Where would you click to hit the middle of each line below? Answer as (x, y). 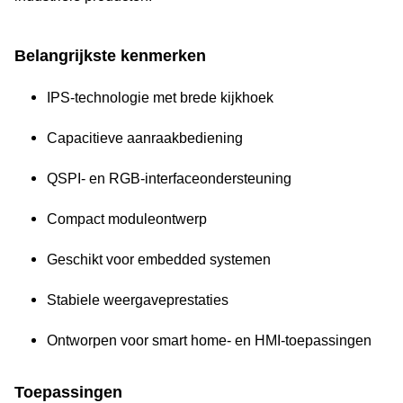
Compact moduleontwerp (127, 219)
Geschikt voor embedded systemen (159, 260)
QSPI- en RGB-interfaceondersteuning (169, 179)
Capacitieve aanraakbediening (145, 138)
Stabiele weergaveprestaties (138, 300)
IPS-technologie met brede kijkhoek (160, 98)
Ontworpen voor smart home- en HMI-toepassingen (209, 340)
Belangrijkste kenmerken (110, 56)
